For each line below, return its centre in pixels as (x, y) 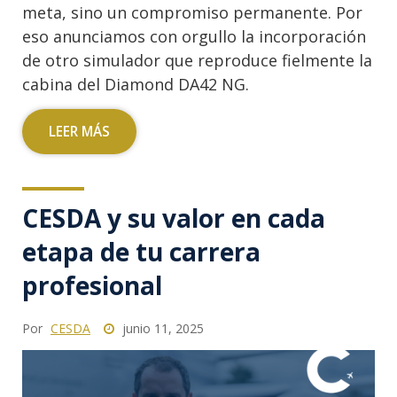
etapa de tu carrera (141, 251)
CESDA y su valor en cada (174, 218)
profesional (92, 285)
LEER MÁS (79, 131)
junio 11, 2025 (161, 328)
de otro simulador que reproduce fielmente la (197, 60)
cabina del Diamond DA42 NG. (136, 84)
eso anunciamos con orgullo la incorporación (194, 36)
